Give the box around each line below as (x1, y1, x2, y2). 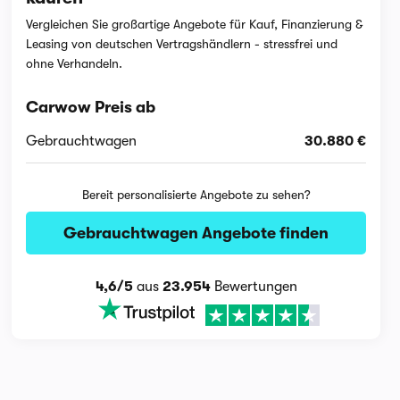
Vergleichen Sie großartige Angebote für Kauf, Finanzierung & (26, 17, 363, 31)
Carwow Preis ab (26, 98, 156, 116)
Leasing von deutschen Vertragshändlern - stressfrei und (26, 37, 338, 51)
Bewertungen (210, 279, 297, 295)
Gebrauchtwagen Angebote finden (63, 224, 329, 242)
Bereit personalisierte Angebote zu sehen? (81, 187, 311, 202)
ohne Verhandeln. (26, 56, 123, 71)
